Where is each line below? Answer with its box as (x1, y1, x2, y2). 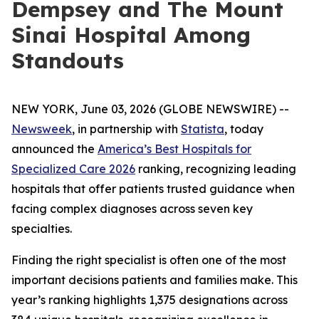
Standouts (11, 47, 124, 74)
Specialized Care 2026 (11, 162, 135, 176)
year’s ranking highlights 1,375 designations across (11, 293, 288, 307)
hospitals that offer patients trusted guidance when (11, 182, 295, 196)
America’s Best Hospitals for (98, 142, 251, 156)
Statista (181, 122, 224, 136)
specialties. (11, 221, 72, 236)
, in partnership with (72, 122, 181, 136)
